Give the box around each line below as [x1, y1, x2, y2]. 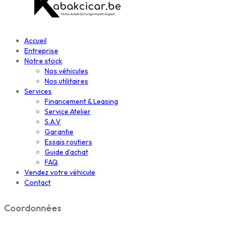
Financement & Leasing [45, 97, 118, 106]
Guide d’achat [45, 147, 88, 157]
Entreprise [24, 46, 58, 56]
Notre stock [24, 56, 62, 66]
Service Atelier [45, 107, 91, 117]
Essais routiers [45, 137, 92, 147]
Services [24, 87, 52, 96]
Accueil [24, 36, 47, 46]
